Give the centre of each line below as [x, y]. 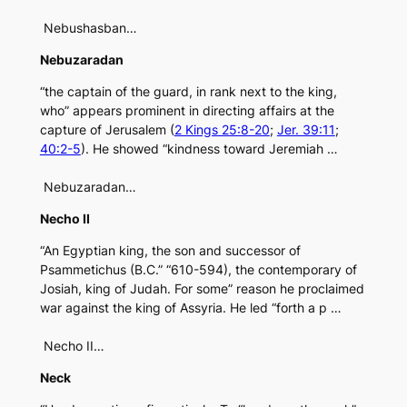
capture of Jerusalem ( [107, 130]
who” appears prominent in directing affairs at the [187, 111]
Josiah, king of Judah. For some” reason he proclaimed [202, 289]
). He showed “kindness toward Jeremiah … [209, 149]
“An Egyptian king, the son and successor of [170, 251]
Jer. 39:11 [306, 130]
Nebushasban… [88, 28]
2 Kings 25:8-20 [222, 130]
